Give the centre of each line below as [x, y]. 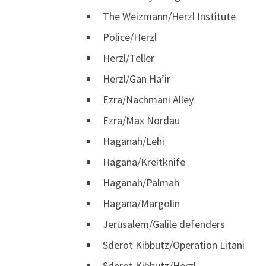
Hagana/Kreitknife [144, 161]
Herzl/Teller [129, 58]
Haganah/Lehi [134, 141]
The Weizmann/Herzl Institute [169, 16]
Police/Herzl [130, 37]
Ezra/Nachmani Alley [148, 99]
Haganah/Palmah [141, 182]
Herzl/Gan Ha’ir [137, 78]
